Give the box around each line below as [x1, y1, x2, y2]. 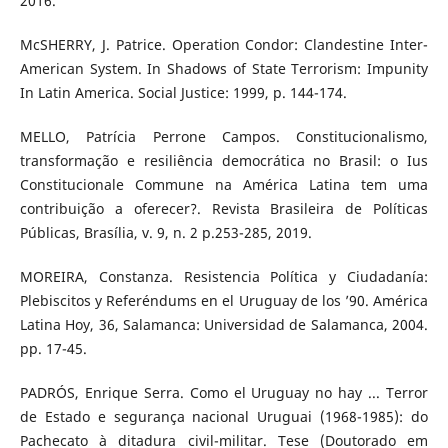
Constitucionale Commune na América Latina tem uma [19, 175, 429, 195]
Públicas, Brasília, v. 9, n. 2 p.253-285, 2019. [19, 223, 312, 243]
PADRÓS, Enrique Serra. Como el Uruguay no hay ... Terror [19, 383, 429, 403]
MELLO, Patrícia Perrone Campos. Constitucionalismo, [19, 127, 429, 147]
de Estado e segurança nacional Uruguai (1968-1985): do [19, 407, 429, 427]
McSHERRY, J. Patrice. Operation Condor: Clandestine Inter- [19, 35, 429, 55]
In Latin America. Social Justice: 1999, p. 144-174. [19, 83, 347, 103]
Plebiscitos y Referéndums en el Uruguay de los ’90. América [19, 291, 429, 311]
